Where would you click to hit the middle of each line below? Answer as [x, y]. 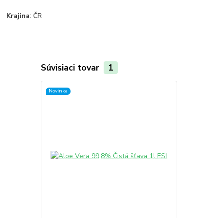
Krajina [18, 16]
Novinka [58, 91]
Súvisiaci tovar [71, 67]
